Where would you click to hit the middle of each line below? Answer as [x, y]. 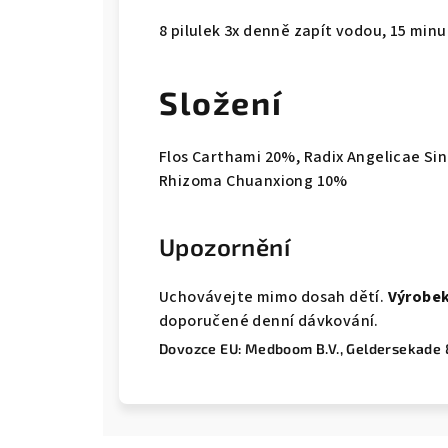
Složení [221, 102]
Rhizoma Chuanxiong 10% [253, 181]
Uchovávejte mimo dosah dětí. [273, 297]
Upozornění [224, 246]
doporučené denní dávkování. [269, 321]
